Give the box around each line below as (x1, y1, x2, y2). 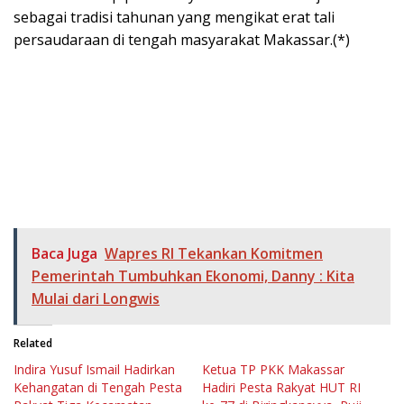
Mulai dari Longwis (32, 288, 160, 308)
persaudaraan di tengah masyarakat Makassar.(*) (14, 29, 350, 50)
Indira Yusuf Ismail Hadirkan (14, 360, 175, 378)
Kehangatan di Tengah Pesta (14, 378, 182, 396)
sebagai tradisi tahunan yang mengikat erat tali (14, 6, 335, 27)
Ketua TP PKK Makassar (202, 360, 344, 378)
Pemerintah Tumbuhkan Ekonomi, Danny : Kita (32, 265, 354, 286)
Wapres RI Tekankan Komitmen (105, 243, 323, 263)
